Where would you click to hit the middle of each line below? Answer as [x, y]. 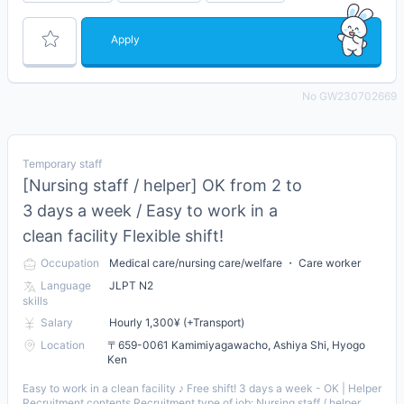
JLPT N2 [131, 286]
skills [35, 300]
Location [63, 344]
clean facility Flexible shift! [123, 236]
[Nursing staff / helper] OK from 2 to [162, 186]
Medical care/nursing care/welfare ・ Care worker [235, 263]
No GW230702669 [349, 96]
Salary [57, 322]
